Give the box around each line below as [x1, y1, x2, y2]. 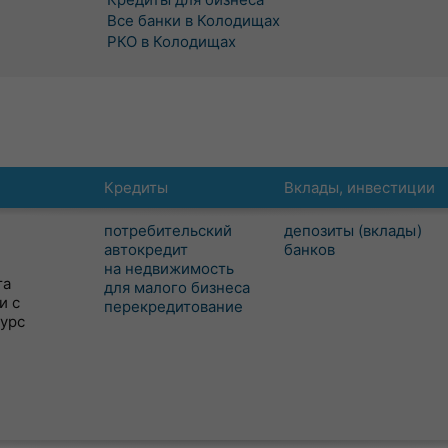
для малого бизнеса [104, 278, 250, 297]
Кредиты [104, 178, 168, 197]
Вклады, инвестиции [284, 178, 435, 197]
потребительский [104, 221, 232, 240]
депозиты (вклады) [284, 221, 422, 240]
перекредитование [104, 297, 243, 316]
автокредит [104, 240, 188, 259]
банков [284, 240, 335, 259]
